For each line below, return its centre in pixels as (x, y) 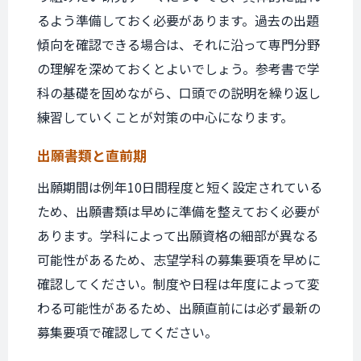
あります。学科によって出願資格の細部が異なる (178, 235)
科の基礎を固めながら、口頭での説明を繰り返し (179, 93)
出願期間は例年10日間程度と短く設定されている (180, 187)
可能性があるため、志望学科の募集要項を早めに (179, 259)
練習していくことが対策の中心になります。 (165, 117)
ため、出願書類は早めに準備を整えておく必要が (178, 211)
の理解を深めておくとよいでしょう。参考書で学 (178, 68)
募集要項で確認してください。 (127, 332)
